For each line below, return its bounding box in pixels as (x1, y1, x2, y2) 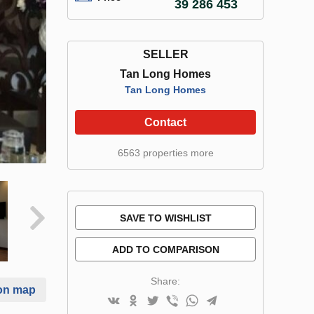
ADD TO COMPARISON (111, 244, 219, 255)
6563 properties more (117, 147, 214, 158)
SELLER (142, 48, 189, 60)
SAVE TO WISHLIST (119, 212, 212, 224)
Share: (151, 275, 180, 287)
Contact (144, 116, 186, 128)
